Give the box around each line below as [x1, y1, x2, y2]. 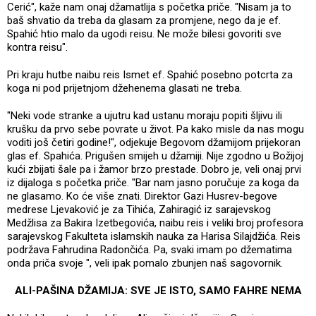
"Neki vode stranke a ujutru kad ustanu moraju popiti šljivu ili [7, 109, 282, 122]
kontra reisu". [7, 40, 68, 54]
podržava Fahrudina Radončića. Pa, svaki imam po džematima [7, 243, 292, 256]
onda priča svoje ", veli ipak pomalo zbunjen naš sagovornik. [7, 256, 283, 269]
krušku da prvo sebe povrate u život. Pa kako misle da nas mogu [7, 122, 304, 135]
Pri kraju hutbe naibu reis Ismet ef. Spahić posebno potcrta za [7, 68, 293, 81]
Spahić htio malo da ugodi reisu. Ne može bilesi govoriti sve [7, 27, 281, 40]
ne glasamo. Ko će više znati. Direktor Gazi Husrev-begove [7, 189, 277, 202]
